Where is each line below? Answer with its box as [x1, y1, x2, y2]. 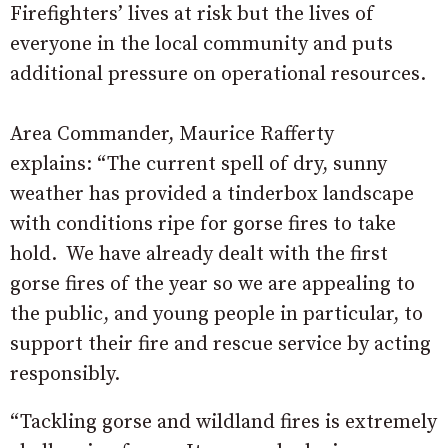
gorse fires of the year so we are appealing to [10, 271, 415, 297]
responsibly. [10, 361, 120, 387]
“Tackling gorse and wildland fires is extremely [10, 409, 437, 435]
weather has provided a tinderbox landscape [10, 181, 414, 207]
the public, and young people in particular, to [10, 301, 423, 327]
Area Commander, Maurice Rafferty [10, 121, 334, 147]
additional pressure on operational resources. [10, 61, 431, 87]
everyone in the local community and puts [10, 31, 393, 57]
